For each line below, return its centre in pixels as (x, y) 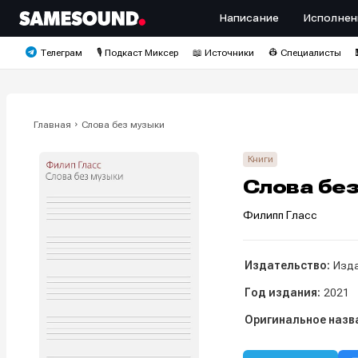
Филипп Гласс (280, 215)
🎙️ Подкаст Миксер (137, 53)
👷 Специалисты (304, 53)
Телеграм (61, 53)
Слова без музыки (123, 125)
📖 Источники (223, 53)
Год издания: (282, 292)
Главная (52, 125)
